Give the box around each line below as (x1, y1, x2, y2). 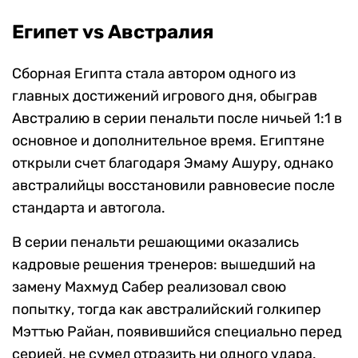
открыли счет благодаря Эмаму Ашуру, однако (12, 154, 333, 173)
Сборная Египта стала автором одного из (12, 65, 296, 83)
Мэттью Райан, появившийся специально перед (12, 323, 342, 341)
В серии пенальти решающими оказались (12, 233, 299, 252)
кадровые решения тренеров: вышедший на (12, 256, 316, 274)
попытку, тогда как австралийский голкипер (12, 300, 321, 319)
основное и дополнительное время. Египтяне (12, 132, 324, 150)
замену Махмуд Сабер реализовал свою (12, 278, 286, 296)
